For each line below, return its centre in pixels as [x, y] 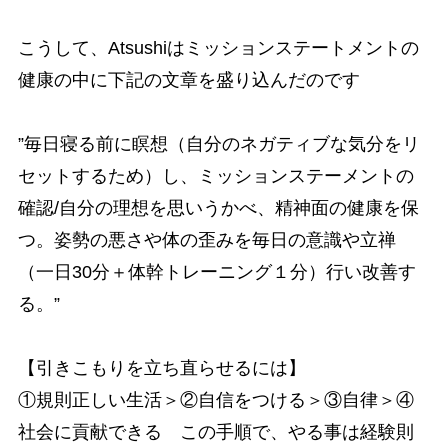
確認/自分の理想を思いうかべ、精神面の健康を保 [218, 207]
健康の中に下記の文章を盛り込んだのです [188, 79]
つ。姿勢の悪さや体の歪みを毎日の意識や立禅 [206, 239]
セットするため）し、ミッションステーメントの [215, 175]
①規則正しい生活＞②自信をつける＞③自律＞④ [215, 399]
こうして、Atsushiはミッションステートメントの [218, 47]
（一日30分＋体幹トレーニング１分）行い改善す [216, 271]
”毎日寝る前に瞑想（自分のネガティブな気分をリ [218, 143]
